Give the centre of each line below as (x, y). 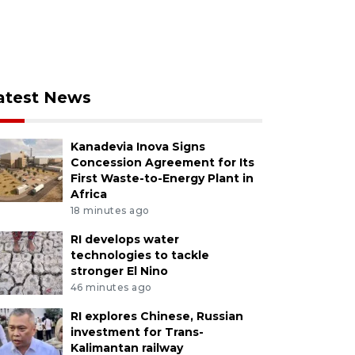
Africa (88, 194)
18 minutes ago (110, 210)
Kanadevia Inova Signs (137, 147)
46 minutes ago (111, 287)
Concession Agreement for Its (162, 162)
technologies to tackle (139, 255)
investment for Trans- (137, 332)
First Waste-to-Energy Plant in (162, 178)
